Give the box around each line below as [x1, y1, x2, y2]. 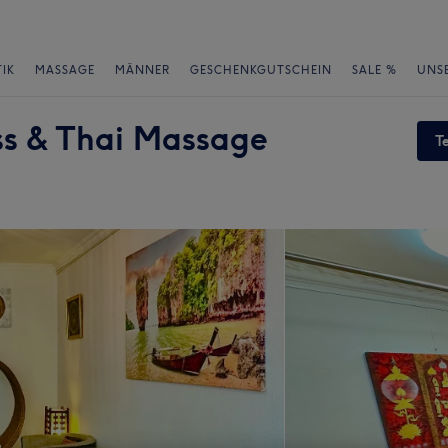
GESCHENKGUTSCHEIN [190, 63, 332, 77]
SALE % [352, 63, 397, 77]
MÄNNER [115, 63, 170, 77]
